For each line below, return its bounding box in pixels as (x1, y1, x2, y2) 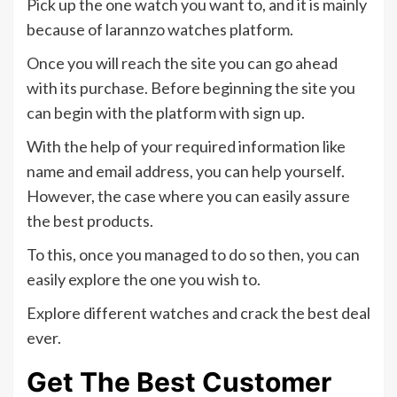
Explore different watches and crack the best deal (27, 303, 370, 323)
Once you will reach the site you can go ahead (27, 53, 338, 74)
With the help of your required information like (27, 136, 346, 157)
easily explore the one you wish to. (27, 269, 261, 290)
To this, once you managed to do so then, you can (27, 245, 360, 265)
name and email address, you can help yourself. (27, 161, 345, 182)
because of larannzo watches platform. (27, 19, 296, 40)
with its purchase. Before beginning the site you (27, 78, 355, 98)
